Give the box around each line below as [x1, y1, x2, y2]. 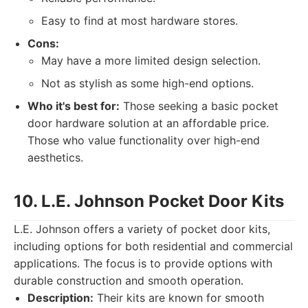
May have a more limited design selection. [41, 54, 261, 67]
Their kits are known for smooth [93, 291, 264, 305]
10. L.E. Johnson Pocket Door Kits [14, 191, 284, 211]
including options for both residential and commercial [14, 239, 293, 253]
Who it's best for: [27, 99, 120, 113]
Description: [27, 291, 93, 305]
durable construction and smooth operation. [14, 274, 243, 287]
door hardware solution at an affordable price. [27, 116, 269, 130]
